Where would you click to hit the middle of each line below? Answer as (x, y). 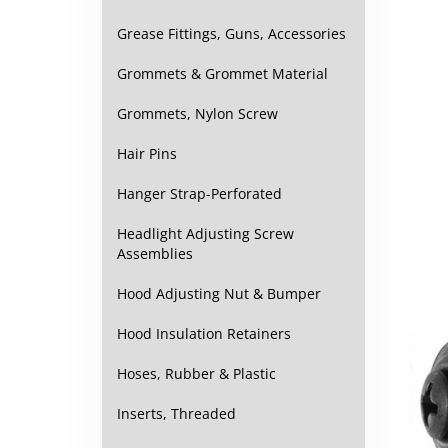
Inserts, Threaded (176, 413)
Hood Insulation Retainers (204, 333)
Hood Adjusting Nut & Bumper (219, 293)
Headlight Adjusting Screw (205, 233)
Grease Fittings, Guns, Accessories (231, 33)
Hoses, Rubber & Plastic (196, 373)
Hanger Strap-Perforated (199, 193)
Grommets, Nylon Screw (197, 113)
